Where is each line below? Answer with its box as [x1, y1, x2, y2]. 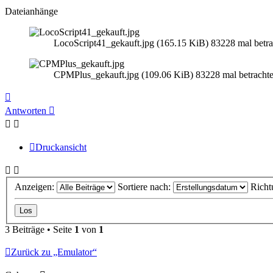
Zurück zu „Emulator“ [11, 246, 97, 257]
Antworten [5, 105, 46, 116]
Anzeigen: [15, 181, 57, 192]
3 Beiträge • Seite [5, 224, 74, 235]
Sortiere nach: [118, 181, 173, 192]
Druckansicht [35, 142, 87, 153]
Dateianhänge [5, 6, 58, 17]
